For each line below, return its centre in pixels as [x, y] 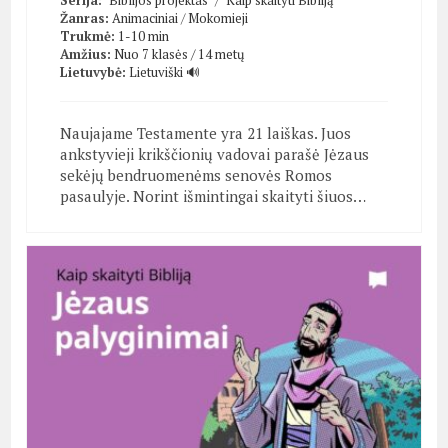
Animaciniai [144, 18]
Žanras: [84, 18]
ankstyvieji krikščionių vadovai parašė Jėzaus [214, 154]
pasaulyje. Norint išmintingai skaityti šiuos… [212, 196]
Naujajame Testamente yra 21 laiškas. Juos [205, 133]
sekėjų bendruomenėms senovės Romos [195, 175]
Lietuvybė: [92, 72]
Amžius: [85, 54]
